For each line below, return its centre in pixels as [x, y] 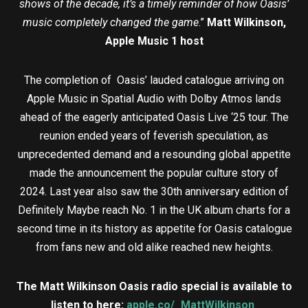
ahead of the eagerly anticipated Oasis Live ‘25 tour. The [154, 118]
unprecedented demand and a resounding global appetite [154, 155]
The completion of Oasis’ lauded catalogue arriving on [154, 80]
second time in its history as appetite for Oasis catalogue [154, 229]
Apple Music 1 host [154, 41]
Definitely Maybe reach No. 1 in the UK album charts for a [154, 210]
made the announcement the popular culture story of [154, 173]
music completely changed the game [110, 23]
